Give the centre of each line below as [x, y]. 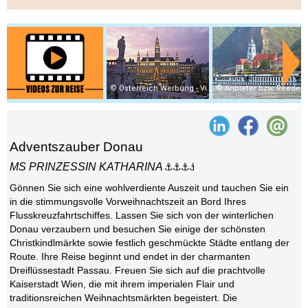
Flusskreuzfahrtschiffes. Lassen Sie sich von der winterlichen [142, 216]
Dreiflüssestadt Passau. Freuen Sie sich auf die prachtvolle [138, 271]
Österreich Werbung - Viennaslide [163, 88]
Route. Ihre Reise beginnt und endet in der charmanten [130, 257]
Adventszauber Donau [77, 147]
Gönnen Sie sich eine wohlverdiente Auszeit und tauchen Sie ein [150, 188]
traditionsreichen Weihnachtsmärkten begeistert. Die [124, 298]
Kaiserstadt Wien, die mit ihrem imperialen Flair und [122, 284]
